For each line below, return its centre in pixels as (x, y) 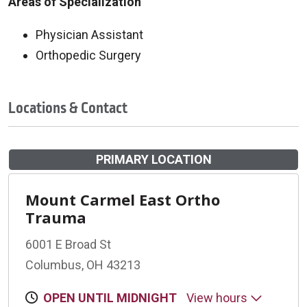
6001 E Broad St (68, 244)
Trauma (56, 217)
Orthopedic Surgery (88, 55)
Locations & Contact (68, 108)
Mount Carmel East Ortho (123, 199)
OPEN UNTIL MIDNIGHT (110, 297)
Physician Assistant (89, 34)
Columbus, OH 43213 (83, 265)
